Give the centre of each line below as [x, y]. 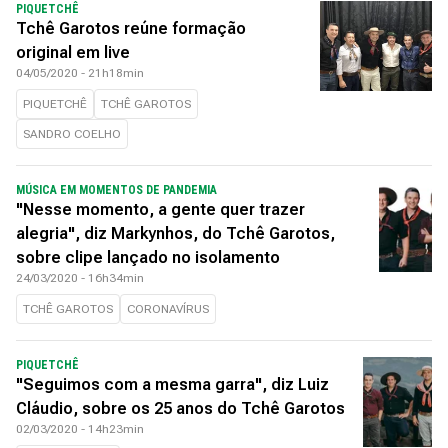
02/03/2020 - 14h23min [80, 429]
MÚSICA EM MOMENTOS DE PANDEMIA [116, 190]
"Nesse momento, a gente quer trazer [160, 209]
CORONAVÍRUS [168, 309]
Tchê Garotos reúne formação [131, 28]
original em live [73, 52]
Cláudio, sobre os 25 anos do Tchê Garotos [180, 408]
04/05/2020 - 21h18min [80, 73]
